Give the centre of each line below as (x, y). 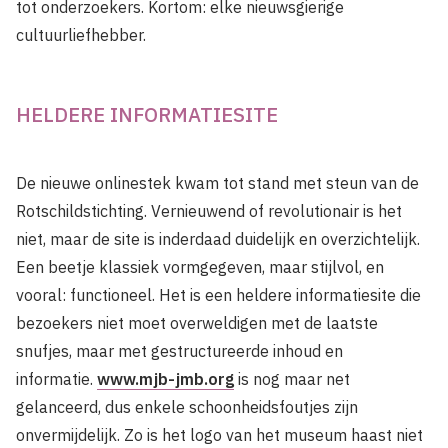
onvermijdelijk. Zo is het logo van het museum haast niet (219, 435)
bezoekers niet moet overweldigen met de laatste (197, 323)
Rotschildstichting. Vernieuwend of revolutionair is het (209, 211)
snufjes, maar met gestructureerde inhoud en (179, 351)
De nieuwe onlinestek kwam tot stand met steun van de (217, 183)
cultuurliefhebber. (81, 35)
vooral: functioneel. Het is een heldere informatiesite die (218, 295)
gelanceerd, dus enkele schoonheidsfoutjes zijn (187, 407)
